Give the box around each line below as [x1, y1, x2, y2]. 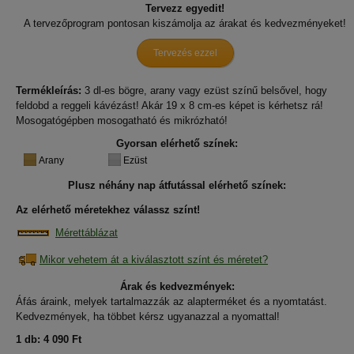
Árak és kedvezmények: [119, 281, 235, 292]
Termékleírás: [16, 85, 81, 96]
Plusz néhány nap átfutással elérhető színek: [68, 179, 286, 191]
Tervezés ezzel [153, 47, 217, 58]
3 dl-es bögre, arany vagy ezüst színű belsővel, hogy [85, 85, 327, 96]
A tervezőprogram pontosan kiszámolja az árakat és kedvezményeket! [24, 17, 346, 29]
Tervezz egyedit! [145, 2, 224, 14]
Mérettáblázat [55, 227, 118, 239]
